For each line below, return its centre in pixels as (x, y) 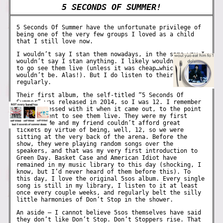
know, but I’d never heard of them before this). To (104, 172)
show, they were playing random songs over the (95, 144)
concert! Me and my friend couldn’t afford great (99, 123)
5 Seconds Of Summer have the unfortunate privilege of (109, 27)
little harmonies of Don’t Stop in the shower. (95, 200)
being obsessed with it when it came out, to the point (109, 109)
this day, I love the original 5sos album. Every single (111, 179)
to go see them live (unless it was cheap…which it (102, 68)
